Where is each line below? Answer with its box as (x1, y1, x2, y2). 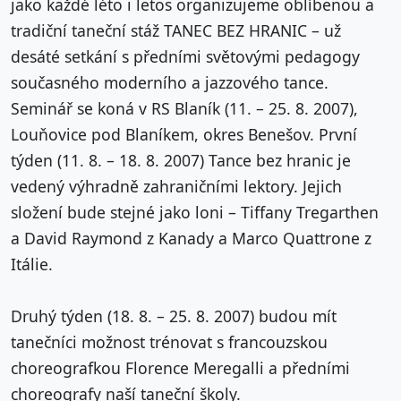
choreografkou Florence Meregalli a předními (11, 357, 350, 380)
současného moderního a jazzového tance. (11, 72, 328, 94)
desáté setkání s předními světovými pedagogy (11, 46, 360, 68)
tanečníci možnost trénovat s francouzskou (11, 331, 328, 354)
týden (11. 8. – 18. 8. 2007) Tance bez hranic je (11, 149, 351, 172)
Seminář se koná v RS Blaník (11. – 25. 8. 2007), (11, 98, 358, 120)
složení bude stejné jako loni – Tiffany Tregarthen (11, 201, 379, 224)
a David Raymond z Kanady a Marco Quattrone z (11, 227, 371, 250)
